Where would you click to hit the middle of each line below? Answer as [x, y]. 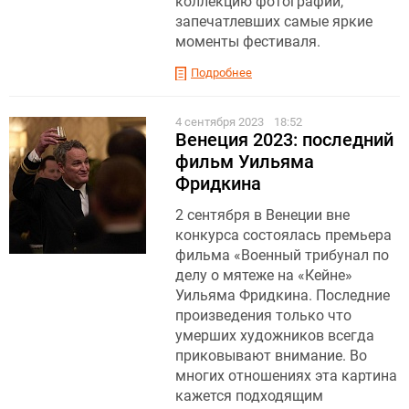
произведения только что [263, 315]
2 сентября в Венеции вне [262, 215]
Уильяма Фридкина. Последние [283, 295]
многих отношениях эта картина [286, 375]
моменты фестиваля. [248, 41]
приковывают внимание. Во [271, 355]
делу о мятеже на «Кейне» [264, 275]
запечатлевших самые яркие [274, 21]
